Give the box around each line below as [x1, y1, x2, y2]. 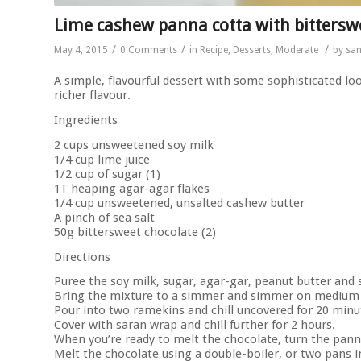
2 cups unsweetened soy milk [54, 137, 214, 152]
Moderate [276, 44, 318, 56]
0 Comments [120, 44, 177, 56]
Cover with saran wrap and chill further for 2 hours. [54, 317, 335, 333]
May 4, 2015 [54, 44, 108, 56]
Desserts [233, 44, 271, 56]
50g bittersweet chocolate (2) [54, 224, 216, 239]
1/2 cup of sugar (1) [54, 166, 160, 181]
